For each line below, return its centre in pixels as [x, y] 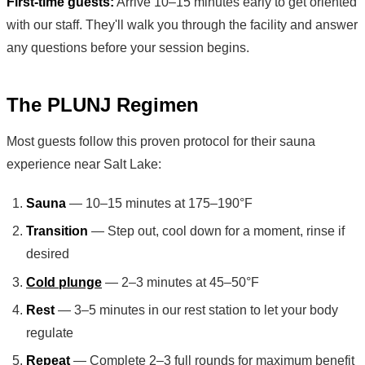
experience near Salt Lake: [84, 164]
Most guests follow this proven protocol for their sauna [161, 141]
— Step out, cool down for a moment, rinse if [216, 231]
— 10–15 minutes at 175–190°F [159, 203]
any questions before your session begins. [128, 47]
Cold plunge [64, 282]
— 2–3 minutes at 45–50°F [180, 282]
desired [48, 254]
